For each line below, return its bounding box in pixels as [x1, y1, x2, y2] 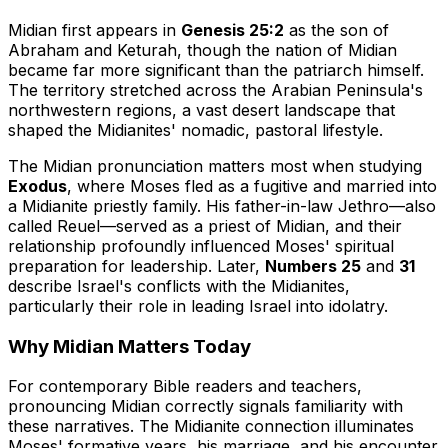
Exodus [8, 176, 67, 196]
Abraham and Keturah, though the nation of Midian [8, 40, 397, 60]
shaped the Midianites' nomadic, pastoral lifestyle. [8, 120, 383, 140]
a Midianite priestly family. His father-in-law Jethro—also [8, 196, 436, 216]
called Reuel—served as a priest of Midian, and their [8, 216, 402, 236]
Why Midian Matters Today [8, 334, 251, 358]
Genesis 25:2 [181, 20, 284, 40]
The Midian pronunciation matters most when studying [8, 156, 422, 176]
